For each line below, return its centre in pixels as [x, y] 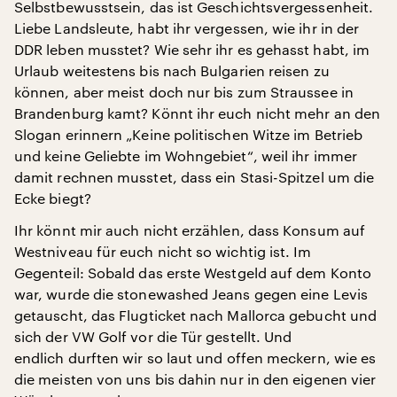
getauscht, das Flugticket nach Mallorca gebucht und [196, 315]
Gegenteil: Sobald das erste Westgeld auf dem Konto [193, 273]
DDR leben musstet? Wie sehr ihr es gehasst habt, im [192, 50]
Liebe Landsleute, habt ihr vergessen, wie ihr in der [187, 28]
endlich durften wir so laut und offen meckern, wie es [195, 358]
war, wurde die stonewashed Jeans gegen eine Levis [191, 294]
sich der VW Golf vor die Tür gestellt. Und [153, 337]
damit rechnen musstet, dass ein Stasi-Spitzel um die [195, 177]
